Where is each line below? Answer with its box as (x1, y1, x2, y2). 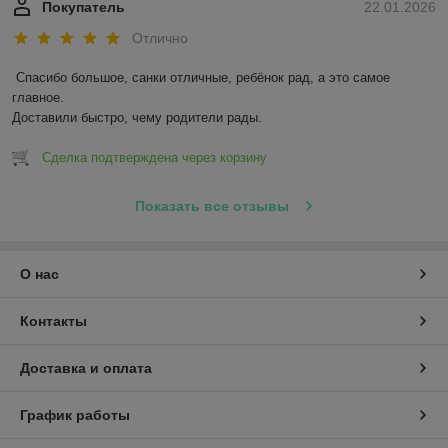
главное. (12, 90, 64, 106)
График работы (20, 407, 130, 424)
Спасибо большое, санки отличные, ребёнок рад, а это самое (16, 70, 390, 86)
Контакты (20, 313, 87, 330)
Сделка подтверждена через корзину (42, 150, 267, 166)
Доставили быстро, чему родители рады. (12, 110, 262, 126)
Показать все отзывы (134, 198, 289, 215)
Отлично (132, 30, 188, 47)
